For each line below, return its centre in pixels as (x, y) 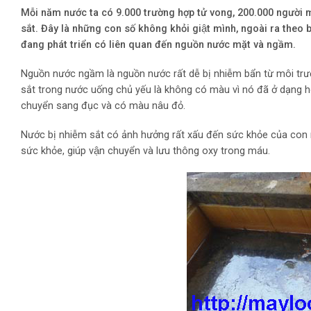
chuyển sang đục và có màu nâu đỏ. (103, 106)
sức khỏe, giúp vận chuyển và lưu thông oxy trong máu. (145, 151)
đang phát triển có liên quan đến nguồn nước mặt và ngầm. (160, 45)
